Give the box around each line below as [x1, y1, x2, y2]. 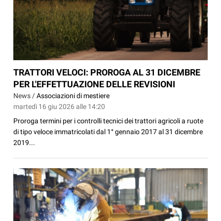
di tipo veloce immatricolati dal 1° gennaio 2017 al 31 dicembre [13, 128, 203, 136]
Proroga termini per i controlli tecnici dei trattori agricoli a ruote [13, 117, 204, 125]
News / [13, 92, 37, 100]
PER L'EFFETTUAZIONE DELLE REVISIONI [13, 79, 176, 90]
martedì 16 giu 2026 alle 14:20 [13, 103, 106, 111]
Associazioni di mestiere [37, 92, 110, 100]
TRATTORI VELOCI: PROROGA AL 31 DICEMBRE [13, 67, 201, 78]
